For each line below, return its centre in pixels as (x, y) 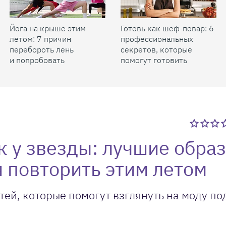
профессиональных (157, 39)
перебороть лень (42, 49)
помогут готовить (154, 60)
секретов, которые (156, 49)
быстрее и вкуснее (156, 71)
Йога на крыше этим (48, 28)
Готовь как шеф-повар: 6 (167, 28)
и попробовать (37, 60)
